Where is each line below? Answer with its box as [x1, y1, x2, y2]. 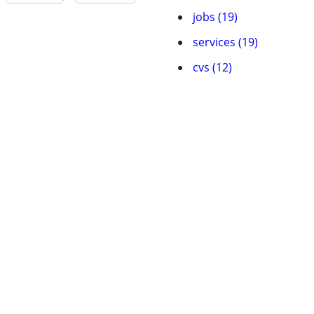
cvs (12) [193, 60, 232, 75]
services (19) [193, 34, 258, 50]
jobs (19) [193, 9, 238, 25]
